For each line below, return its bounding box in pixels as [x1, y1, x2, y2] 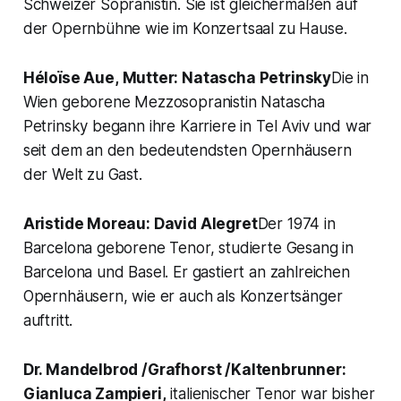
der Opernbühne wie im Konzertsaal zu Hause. [22, 20, 347, 38]
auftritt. [22, 311, 73, 330]
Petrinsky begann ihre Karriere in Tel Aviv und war [22, 117, 372, 136]
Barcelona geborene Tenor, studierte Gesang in [22, 239, 354, 258]
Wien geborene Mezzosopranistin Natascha [22, 93, 326, 112]
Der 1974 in [257, 215, 336, 234]
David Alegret [149, 215, 258, 234]
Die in [331, 69, 370, 88]
